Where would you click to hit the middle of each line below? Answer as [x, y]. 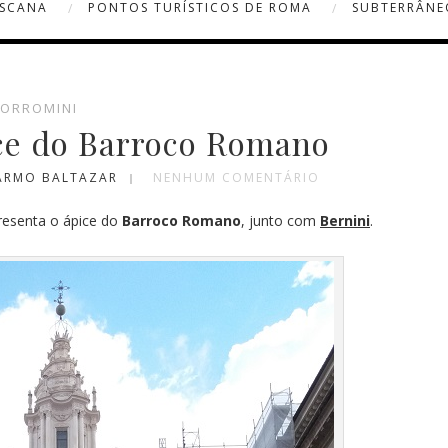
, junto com [280, 220]
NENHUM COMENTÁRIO [236, 177]
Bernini [345, 220]
